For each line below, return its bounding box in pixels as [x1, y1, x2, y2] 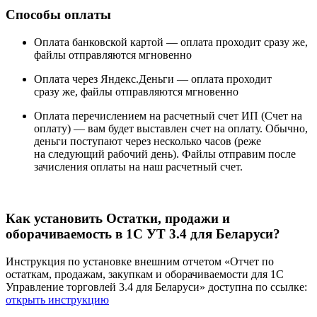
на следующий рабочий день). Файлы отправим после [34, 148, 296, 161]
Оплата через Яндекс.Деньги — [34, 73, 188, 86]
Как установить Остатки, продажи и [6, 210, 230, 226]
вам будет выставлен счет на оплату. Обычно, [88, 122, 308, 135]
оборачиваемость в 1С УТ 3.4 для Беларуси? [6, 226, 280, 241]
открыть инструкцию [6, 293, 109, 306]
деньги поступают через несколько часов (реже [34, 135, 261, 148]
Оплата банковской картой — [34, 36, 178, 49]
